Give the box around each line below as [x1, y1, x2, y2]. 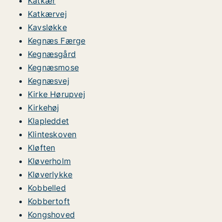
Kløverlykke [28, 169, 73, 179]
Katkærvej [28, 9, 67, 19]
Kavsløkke [28, 22, 67, 32]
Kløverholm [28, 156, 71, 166]
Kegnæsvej [28, 76, 69, 86]
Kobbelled [28, 183, 66, 193]
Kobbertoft [28, 196, 70, 206]
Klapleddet [28, 116, 69, 126]
